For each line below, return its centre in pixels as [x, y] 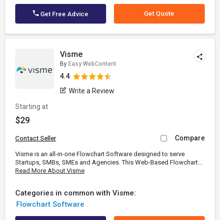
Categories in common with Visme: [76, 193]
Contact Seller [36, 138]
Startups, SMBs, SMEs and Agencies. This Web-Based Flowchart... [109, 162]
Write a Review [92, 91]
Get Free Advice [64, 14]
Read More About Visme [50, 171]
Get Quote [159, 14]
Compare [190, 138]
